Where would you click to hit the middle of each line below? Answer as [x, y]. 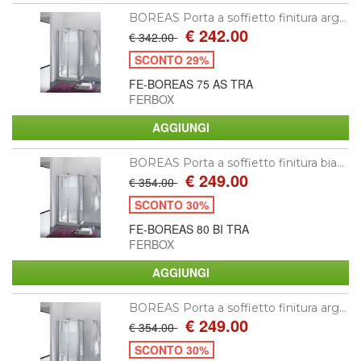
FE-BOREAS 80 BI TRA [189, 228]
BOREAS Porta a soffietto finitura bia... [237, 162]
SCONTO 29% [172, 59]
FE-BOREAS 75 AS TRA [191, 83]
